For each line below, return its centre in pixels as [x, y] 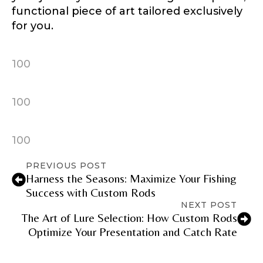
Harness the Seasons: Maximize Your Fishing [131, 178]
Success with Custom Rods [91, 192]
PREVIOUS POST [66, 165]
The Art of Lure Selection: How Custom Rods [129, 217]
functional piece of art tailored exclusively [127, 11]
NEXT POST [209, 205]
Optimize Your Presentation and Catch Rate [133, 231]
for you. [33, 26]
